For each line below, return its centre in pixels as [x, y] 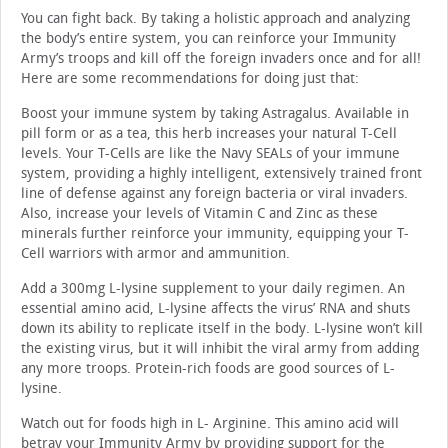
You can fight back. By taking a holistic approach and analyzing [215, 19]
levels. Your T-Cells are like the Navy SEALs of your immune [210, 154]
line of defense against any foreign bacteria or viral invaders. [214, 194]
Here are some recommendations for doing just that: [190, 79]
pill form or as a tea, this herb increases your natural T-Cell [209, 134]
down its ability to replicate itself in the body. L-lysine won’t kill [222, 329]
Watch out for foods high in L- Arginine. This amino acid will [210, 424]
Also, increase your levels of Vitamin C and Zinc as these [199, 214]
